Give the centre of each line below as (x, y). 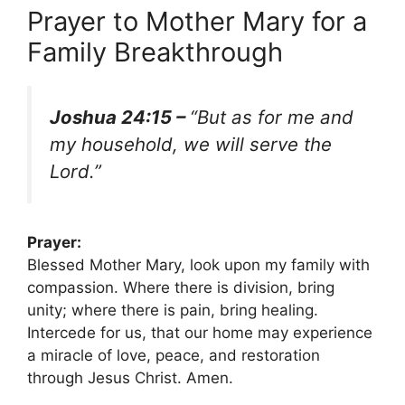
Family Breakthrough (155, 52)
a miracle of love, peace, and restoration (174, 355)
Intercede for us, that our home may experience (200, 332)
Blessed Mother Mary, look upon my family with (198, 264)
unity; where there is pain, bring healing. (173, 310)
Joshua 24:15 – (120, 117)
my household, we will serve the (191, 144)
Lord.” (75, 171)
